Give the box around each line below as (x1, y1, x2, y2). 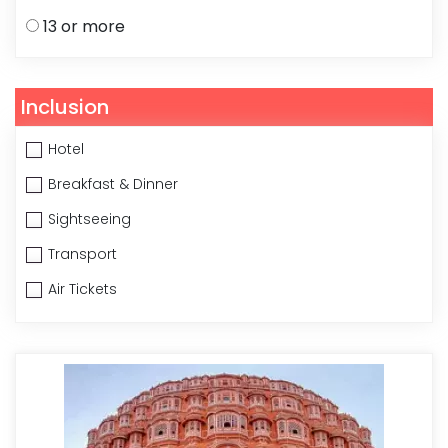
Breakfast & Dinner (48, 173, 178, 194)
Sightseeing (48, 208, 131, 229)
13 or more (43, 14, 125, 38)
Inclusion (21, 92, 109, 121)
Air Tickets (48, 278, 117, 299)
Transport (48, 243, 117, 264)
